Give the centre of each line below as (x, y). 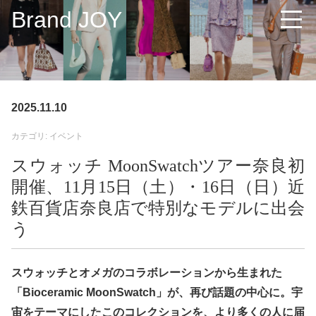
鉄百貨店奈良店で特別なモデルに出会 (158, 208)
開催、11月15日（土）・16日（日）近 (158, 187)
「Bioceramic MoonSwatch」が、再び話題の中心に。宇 (157, 292)
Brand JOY (67, 20)
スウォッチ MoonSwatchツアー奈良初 (158, 165)
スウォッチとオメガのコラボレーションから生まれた (147, 272)
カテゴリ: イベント (47, 136)
